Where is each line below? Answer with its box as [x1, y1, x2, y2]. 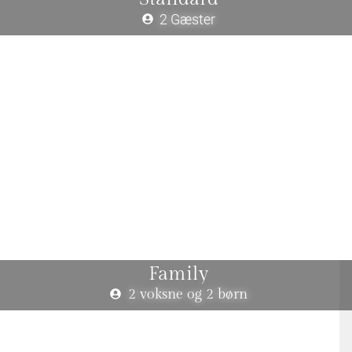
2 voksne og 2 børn [127, 285, 247, 302]
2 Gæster [159, 10, 216, 27]
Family [148, 262, 209, 285]
